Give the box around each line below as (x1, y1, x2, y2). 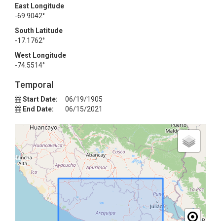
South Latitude (15, 27, 63, 35)
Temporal (15, 79, 53, 90)
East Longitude (15, 2, 64, 10)
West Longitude (15, 51, 66, 59)
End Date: (23, 105, 54, 113)
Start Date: (23, 95, 58, 103)
